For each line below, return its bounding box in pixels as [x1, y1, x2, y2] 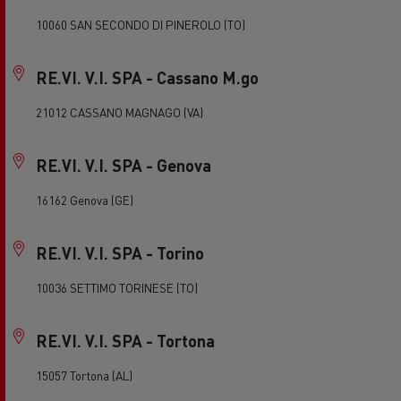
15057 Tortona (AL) [36, 368, 132, 383]
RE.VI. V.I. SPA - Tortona [36, 330, 215, 351]
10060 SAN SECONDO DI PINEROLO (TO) [36, 17, 245, 32]
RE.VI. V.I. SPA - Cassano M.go [36, 67, 259, 88]
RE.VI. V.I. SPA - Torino [36, 243, 204, 263]
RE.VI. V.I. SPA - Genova [36, 155, 211, 175]
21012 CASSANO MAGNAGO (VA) [36, 105, 203, 120]
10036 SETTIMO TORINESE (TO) [36, 280, 198, 295]
